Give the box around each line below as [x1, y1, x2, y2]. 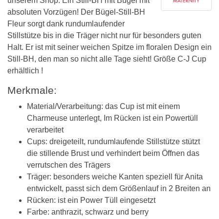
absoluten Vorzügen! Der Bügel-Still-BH [7, 8, 145, 16]
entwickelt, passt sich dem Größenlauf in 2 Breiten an [27, 184, 211, 193]
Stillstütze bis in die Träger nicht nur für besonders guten [7, 31, 201, 40]
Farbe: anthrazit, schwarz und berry [27, 208, 149, 216]
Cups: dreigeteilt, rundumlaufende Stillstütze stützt [27, 137, 200, 146]
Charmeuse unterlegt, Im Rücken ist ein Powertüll [27, 114, 198, 122]
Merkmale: [7, 85, 57, 96]
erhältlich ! [7, 66, 43, 75]
